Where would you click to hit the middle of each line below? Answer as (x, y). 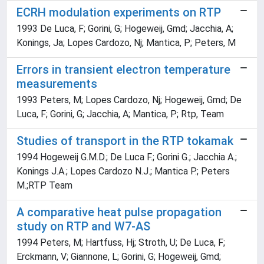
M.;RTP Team (44, 185)
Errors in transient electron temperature (123, 70)
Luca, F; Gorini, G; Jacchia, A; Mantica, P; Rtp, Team (120, 114)
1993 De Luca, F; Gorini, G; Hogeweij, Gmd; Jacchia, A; (125, 29)
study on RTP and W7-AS (83, 226)
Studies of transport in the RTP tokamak (125, 141)
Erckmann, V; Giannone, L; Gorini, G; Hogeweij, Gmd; (119, 257)
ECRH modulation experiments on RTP (119, 12)
